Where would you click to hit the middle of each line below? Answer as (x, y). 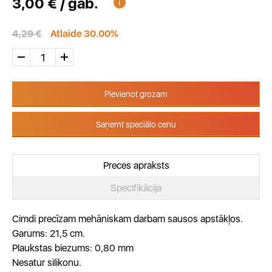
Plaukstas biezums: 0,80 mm (73, 248)
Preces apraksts (136, 165)
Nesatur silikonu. (47, 263)
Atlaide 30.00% (84, 34)
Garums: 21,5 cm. (49, 233)
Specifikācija (136, 188)
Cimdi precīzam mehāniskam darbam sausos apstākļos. (127, 219)
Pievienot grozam (136, 94)
